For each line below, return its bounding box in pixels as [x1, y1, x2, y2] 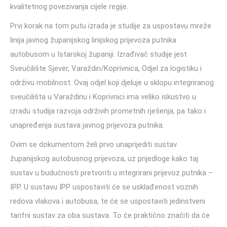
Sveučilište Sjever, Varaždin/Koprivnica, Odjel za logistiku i [10, 64, 202, 73]
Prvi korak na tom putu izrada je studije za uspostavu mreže [10, 21, 211, 30]
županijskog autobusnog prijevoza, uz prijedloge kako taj [10, 154, 198, 163]
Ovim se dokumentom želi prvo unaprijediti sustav [10, 140, 177, 149]
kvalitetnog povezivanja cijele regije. [10, 2, 128, 11]
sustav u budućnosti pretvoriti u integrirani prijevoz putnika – [10, 168, 213, 177]
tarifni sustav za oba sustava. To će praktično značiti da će [10, 211, 210, 220]
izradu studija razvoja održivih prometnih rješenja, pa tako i [10, 106, 206, 116]
